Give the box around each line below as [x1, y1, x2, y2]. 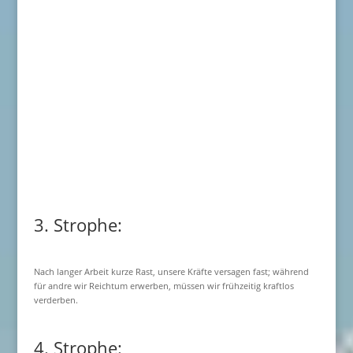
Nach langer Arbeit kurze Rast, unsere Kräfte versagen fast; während [33, 266, 309, 277]
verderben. [33, 294, 78, 306]
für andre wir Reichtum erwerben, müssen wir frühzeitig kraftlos [33, 280, 294, 292]
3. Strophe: [33, 213, 122, 236]
